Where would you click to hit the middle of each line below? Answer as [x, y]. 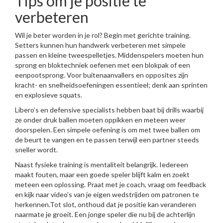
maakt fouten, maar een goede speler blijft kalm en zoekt [102, 174]
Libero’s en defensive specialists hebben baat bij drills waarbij [109, 110]
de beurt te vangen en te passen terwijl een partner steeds [107, 140]
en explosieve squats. [49, 95]
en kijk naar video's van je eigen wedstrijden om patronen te [107, 194]
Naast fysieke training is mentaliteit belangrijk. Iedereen [102, 165]
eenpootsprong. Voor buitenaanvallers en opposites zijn [102, 75]
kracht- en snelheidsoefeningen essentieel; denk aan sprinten [111, 85]
